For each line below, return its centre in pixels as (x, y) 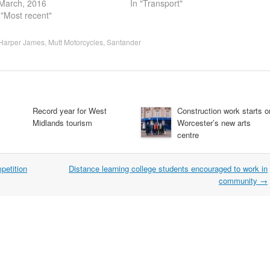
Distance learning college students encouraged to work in (168, 168)
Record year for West (70, 110)
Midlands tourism (62, 122)
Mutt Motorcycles (76, 42)
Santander (124, 42)
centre (188, 134)
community (239, 180)
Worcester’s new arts (214, 122)
